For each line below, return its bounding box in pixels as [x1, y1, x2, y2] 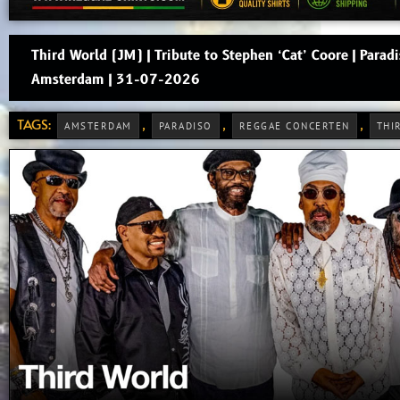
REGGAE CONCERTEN [238, 120, 350, 132]
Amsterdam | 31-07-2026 [31, 71, 200, 89]
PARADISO [158, 120, 212, 132]
